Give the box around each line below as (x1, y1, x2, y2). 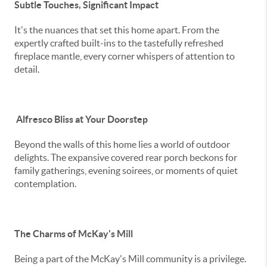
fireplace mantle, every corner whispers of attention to (14, 51, 235, 61)
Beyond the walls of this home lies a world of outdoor (14, 139, 230, 150)
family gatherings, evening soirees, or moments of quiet (14, 165, 238, 176)
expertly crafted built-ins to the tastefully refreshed (14, 38, 223, 48)
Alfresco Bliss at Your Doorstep (14, 114, 148, 125)
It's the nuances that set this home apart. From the (14, 24, 219, 35)
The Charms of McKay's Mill (14, 228, 133, 239)
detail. (14, 64, 39, 74)
